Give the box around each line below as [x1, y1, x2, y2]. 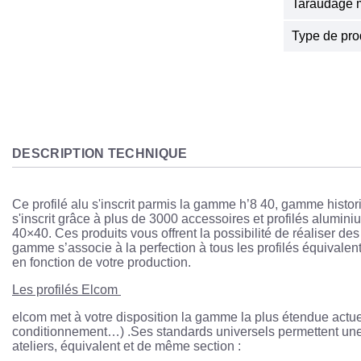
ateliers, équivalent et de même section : [12, 339, 241, 353]
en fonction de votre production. [12, 255, 191, 269]
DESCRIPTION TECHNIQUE [12, 147, 188, 161]
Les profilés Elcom [12, 283, 121, 297]
